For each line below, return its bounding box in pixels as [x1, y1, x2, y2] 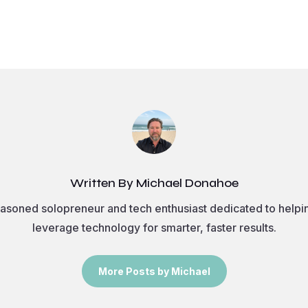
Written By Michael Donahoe [69, 175, 239, 191]
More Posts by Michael [98, 265, 210, 278]
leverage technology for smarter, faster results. [32, 221, 276, 235]
